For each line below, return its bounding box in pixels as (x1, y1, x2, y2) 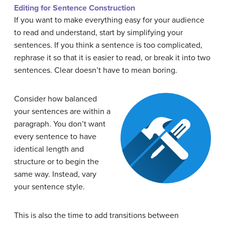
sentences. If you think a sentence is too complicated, (14, 40, 202, 51)
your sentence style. (14, 182, 87, 192)
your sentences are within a (14, 106, 110, 117)
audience (172, 15, 204, 26)
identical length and (14, 144, 84, 155)
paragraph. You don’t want (14, 119, 105, 130)
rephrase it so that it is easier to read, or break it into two (14, 53, 210, 63)
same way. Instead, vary (14, 169, 96, 180)
